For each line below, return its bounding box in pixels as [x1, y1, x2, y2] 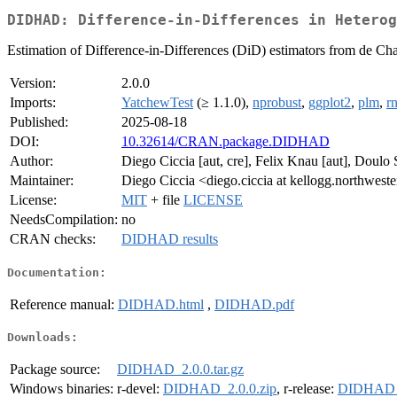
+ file [147, 192, 183, 208]
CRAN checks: [10, 231, 96, 247]
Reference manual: [10, 296, 114, 312]
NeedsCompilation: [10, 212, 118, 228]
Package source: [10, 362, 100, 378]
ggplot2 [308, 95, 351, 111]
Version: [10, 75, 56, 91]
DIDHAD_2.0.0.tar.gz [117, 362, 244, 378]
